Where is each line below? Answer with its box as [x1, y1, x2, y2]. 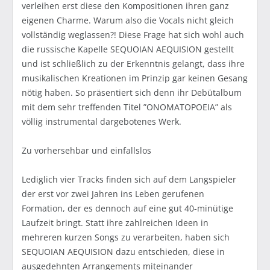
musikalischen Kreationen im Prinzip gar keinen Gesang [22, 72, 248, 84]
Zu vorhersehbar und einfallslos [22, 145, 151, 157]
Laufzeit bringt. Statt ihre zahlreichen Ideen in [22, 217, 209, 229]
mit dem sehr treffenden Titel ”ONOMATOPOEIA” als [22, 101, 232, 113]
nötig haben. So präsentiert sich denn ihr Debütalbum [22, 87, 242, 99]
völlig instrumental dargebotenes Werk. [22, 116, 181, 128]
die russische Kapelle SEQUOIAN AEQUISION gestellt [22, 43, 234, 55]
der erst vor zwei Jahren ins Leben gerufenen [22, 188, 204, 200]
